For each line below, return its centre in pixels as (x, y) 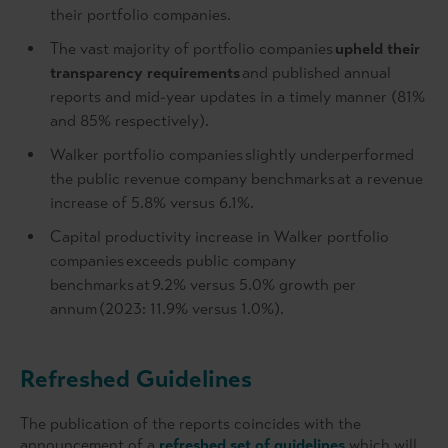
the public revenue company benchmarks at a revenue (236, 179)
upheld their (377, 49)
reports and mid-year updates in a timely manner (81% (237, 97)
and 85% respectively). (129, 121)
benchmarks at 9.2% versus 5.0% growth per (203, 285)
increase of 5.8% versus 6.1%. (152, 203)
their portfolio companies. (140, 15)
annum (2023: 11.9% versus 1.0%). (167, 309)
